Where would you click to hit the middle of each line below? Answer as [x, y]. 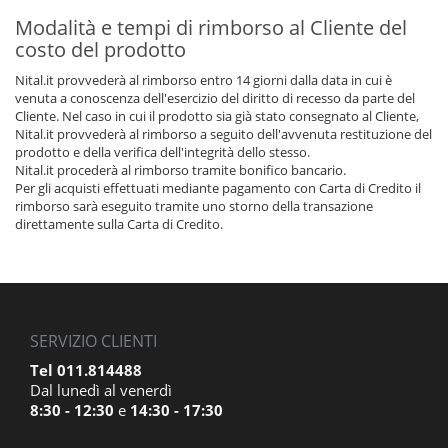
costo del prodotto [100, 49]
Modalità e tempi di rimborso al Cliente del [211, 27]
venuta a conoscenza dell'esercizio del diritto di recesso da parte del [215, 98]
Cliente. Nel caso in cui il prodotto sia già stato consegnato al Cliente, [217, 116]
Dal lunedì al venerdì [101, 390]
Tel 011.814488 [86, 370]
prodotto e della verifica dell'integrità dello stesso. [162, 152]
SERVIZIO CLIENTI [93, 341]
